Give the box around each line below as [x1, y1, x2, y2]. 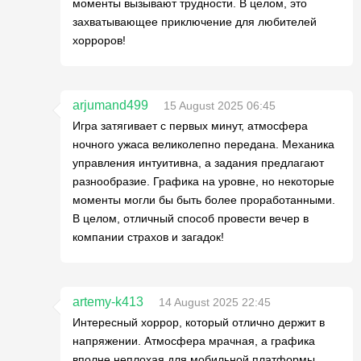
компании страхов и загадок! [73, 230, 224, 243]
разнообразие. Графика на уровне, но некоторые [73, 175, 334, 188]
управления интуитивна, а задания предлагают [73, 156, 324, 169]
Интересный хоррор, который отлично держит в [73, 316, 325, 329]
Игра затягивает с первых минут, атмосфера [73, 119, 308, 132]
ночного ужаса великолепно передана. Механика [73, 138, 334, 151]
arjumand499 [73, 98, 148, 112]
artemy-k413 [73, 295, 143, 309]
